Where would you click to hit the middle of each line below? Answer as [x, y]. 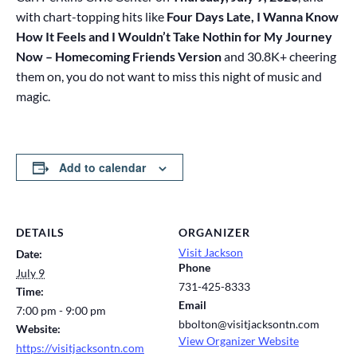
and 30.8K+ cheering [279, 56]
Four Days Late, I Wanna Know [253, 16]
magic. [33, 96]
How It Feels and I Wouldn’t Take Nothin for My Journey [174, 36]
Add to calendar [102, 167]
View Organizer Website [239, 341]
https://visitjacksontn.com [80, 348]
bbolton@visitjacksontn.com [249, 324]
